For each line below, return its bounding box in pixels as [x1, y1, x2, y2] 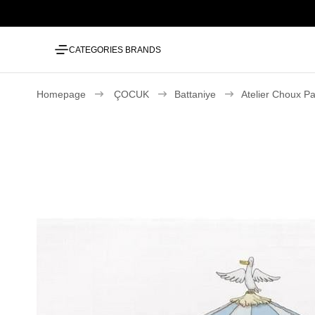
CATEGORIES [69, 44, 123, 55]
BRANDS [125, 44, 161, 55]
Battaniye [174, 89, 216, 100]
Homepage [37, 89, 86, 100]
